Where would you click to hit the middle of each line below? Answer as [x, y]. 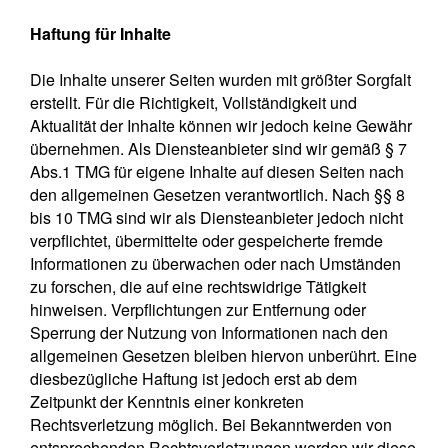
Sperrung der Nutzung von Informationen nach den [209, 332]
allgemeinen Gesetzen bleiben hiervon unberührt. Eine [223, 355]
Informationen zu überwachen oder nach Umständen [215, 263]
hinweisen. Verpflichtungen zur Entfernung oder [198, 309]
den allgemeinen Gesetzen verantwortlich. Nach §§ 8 [217, 194]
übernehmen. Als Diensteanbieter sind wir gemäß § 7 [218, 148]
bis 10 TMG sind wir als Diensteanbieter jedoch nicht [216, 217]
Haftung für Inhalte [100, 33]
